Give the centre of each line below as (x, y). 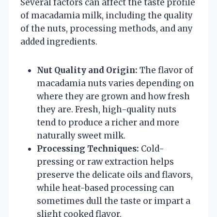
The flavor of (165, 70)
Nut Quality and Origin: (87, 70)
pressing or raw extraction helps (105, 162)
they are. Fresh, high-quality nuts (107, 109)
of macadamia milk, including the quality (107, 15)
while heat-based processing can (106, 188)
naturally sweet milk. (81, 135)
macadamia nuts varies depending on (116, 83)
